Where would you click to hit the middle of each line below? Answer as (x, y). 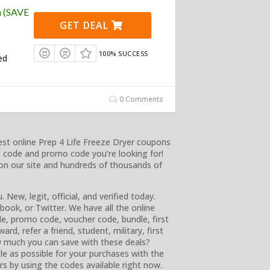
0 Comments (140, 99)
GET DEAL (86, 26)
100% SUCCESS (123, 54)
